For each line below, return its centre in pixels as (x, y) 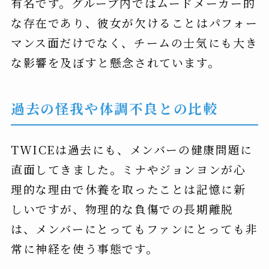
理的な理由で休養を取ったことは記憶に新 (128, 189)
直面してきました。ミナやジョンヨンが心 (128, 169)
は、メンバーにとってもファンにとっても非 (134, 228)
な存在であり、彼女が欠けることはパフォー (134, 22)
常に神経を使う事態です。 (84, 248)
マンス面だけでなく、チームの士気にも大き (134, 42)
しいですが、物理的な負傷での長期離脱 (122, 208)
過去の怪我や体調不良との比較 (114, 108)
